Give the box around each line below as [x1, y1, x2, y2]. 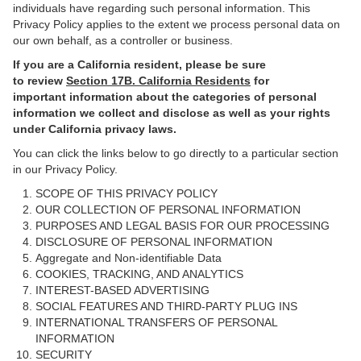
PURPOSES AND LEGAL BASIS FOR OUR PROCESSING [35, 219, 330, 232]
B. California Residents [124, 74, 251, 87]
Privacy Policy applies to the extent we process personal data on [13, 18, 340, 31]
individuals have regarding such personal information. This [13, 2, 310, 15]
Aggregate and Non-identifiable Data [35, 251, 222, 264]
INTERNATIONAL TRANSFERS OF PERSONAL [35, 316, 277, 329]
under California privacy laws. [13, 122, 176, 135]
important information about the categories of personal [13, 90, 317, 103]
